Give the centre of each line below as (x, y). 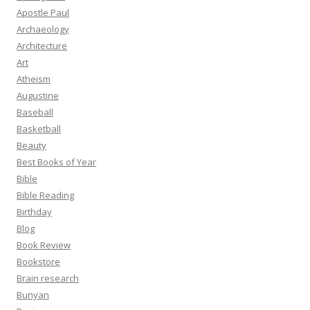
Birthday (34, 212)
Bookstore (38, 262)
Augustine (38, 95)
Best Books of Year (56, 162)
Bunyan (33, 295)
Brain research (48, 278)
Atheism (34, 79)
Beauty (31, 145)
